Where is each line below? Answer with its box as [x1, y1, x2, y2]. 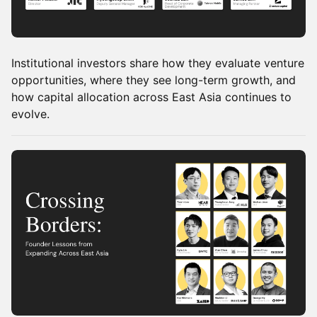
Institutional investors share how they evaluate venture [11, 55, 304, 70]
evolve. [11, 106, 50, 121]
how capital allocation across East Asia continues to [11, 89, 292, 104]
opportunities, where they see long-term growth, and [11, 72, 296, 87]
